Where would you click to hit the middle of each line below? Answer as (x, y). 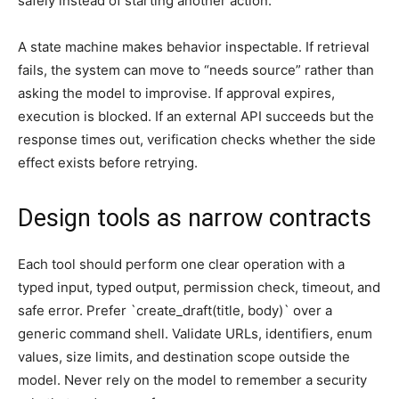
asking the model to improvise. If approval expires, (176, 93)
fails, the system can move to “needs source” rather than (196, 69)
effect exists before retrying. (108, 162)
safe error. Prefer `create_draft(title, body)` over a (175, 310)
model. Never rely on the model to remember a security (192, 379)
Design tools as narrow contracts (195, 218)
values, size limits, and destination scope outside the (184, 356)
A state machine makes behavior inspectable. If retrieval (194, 46)
